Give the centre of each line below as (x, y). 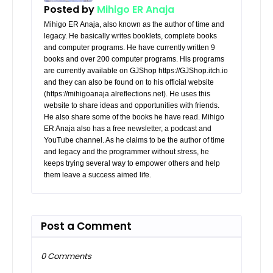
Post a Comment (86, 226)
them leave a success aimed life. (97, 175)
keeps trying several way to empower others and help (132, 163)
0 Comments (66, 256)
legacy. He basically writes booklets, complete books (130, 36)
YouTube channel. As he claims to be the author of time (134, 140)
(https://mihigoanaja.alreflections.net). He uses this (127, 94)
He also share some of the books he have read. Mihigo (134, 117)
